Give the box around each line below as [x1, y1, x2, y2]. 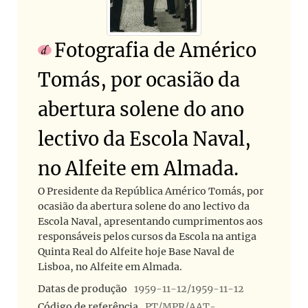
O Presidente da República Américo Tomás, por [38, 184, 264, 197]
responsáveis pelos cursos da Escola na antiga [38, 230, 256, 243]
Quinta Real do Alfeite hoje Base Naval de [38, 245, 234, 258]
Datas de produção [38, 282, 127, 295]
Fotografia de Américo [54, 38, 256, 62]
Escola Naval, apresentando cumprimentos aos [38, 214, 263, 228]
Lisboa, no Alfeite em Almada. [38, 260, 182, 273]
